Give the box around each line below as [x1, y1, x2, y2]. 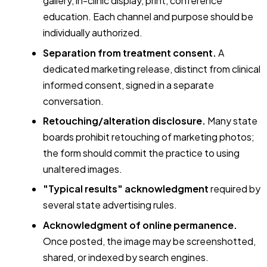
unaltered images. [43, 163, 122, 176]
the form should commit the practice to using [43, 147, 240, 160]
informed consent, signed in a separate [43, 78, 214, 91]
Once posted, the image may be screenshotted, [43, 234, 256, 247]
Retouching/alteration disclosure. [43, 114, 206, 128]
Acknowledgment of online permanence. [43, 218, 237, 231]
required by [209, 182, 260, 195]
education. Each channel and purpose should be [43, 10, 253, 23]
